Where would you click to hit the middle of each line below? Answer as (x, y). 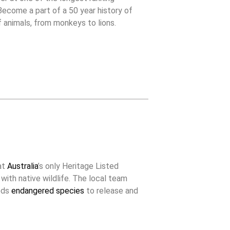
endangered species (47, 190)
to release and (111, 190)
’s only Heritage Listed (78, 166)
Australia (22, 166)
